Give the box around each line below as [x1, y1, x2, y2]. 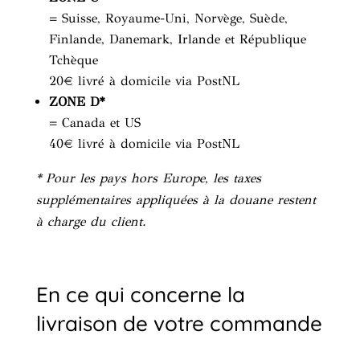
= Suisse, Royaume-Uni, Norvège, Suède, [48, 10, 288, 26]
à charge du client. [35, 214, 146, 229]
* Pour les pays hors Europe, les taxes [35, 170, 261, 186]
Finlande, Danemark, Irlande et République [48, 31, 306, 47]
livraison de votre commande [35, 310, 322, 337]
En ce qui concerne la [35, 281, 245, 308]
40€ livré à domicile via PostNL [48, 136, 239, 151]
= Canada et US [48, 115, 141, 130]
